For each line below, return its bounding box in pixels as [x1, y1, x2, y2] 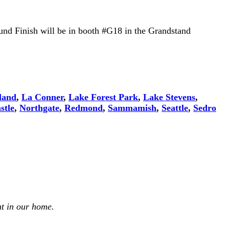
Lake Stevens [143, 92, 195, 103]
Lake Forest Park [68, 92, 138, 103]
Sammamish [108, 103, 156, 113]
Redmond [64, 103, 103, 113]
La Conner [21, 92, 63, 103]
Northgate [19, 103, 59, 113]
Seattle [162, 103, 188, 113]
